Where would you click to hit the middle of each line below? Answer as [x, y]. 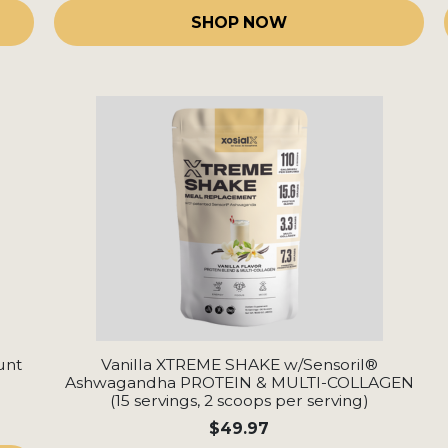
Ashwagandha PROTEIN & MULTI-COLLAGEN [239, 383]
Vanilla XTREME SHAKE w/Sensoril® [239, 365]
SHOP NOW [239, 23]
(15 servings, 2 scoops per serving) [239, 401]
